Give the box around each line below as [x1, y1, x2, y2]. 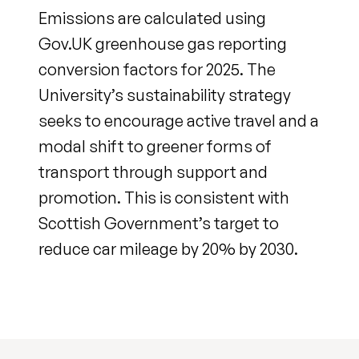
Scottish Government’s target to [38, 212, 279, 233]
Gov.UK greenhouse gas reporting [38, 33, 287, 54]
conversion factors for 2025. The [38, 58, 276, 79]
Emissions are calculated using [38, 7, 266, 28]
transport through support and [38, 161, 268, 182]
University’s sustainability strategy [38, 84, 291, 105]
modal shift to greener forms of [38, 135, 272, 156]
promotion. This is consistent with [38, 187, 289, 208]
